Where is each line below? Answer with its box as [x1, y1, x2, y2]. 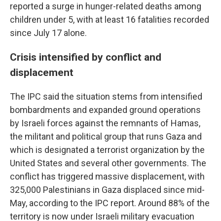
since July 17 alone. [10, 28, 87, 38]
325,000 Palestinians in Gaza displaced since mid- [10, 184, 205, 195]
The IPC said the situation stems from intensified [10, 91, 202, 102]
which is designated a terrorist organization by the [10, 145, 205, 155]
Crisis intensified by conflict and [10, 51, 161, 63]
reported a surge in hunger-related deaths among [10, 1, 201, 11]
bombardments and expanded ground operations [10, 105, 201, 115]
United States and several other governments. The [10, 158, 206, 168]
